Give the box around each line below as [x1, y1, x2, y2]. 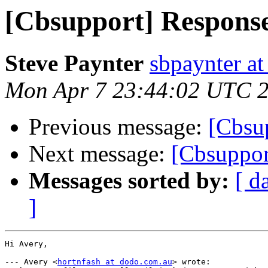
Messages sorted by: [29, 167, 229, 194]
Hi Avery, [5, 239, 48, 249]
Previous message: [29, 114, 208, 140]
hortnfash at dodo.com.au [57, 257, 172, 267]
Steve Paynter [5, 50, 144, 77]
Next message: [29, 141, 171, 167]
